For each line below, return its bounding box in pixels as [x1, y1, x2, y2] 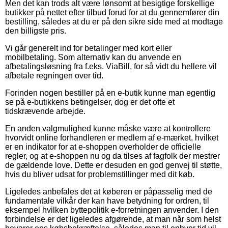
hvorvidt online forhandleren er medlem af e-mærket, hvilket [5, 133, 218, 142]
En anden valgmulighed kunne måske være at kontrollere [5, 124, 211, 133]
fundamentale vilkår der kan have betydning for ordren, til [5, 196, 209, 205]
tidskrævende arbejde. [5, 106, 85, 116]
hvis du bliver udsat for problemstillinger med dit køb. [5, 169, 194, 179]
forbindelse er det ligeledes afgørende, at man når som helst [5, 214, 221, 223]
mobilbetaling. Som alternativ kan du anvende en [5, 52, 181, 62]
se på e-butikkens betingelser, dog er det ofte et [5, 97, 175, 106]
